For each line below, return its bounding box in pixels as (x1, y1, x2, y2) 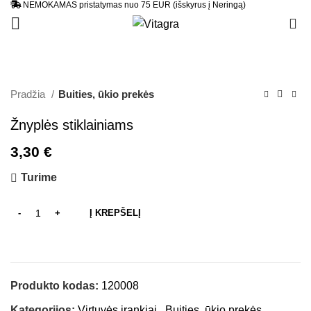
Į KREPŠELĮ (90, 208, 141, 219)
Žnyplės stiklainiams (10, 117, 133, 133)
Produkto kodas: (10, 280, 101, 292)
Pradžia (10, 88, 48, 100)
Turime (21, 171, 57, 183)
